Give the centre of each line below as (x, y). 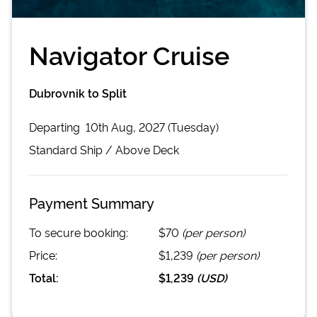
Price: (43, 254)
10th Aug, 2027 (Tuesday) (152, 126)
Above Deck (147, 149)
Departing (56, 126)
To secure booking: (79, 232)
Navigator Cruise (129, 53)
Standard (53, 149)
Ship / (96, 149)
